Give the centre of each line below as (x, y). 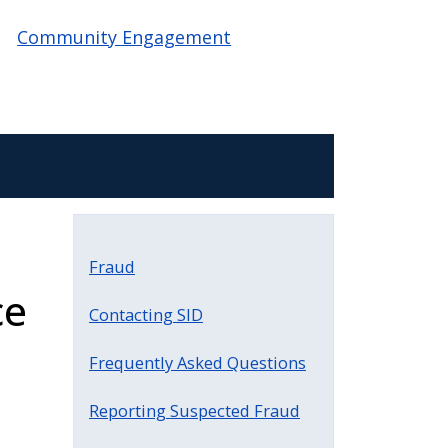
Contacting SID (146, 314)
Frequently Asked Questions (197, 362)
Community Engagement (124, 37)
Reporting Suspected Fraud (194, 410)
